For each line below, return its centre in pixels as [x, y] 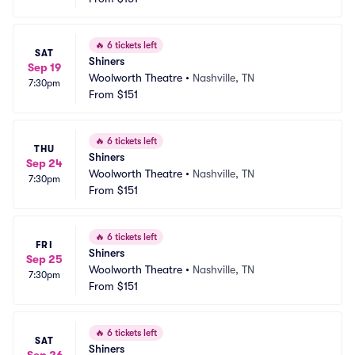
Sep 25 [44, 259]
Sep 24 [44, 163]
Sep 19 [44, 67]
